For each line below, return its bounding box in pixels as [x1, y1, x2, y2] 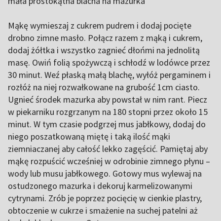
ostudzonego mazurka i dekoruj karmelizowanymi [8, 180, 192, 191]
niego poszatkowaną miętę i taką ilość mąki [8, 131, 170, 142]
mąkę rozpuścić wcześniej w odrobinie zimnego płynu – [8, 155, 210, 167]
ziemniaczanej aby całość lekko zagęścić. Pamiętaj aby [8, 143, 208, 154]
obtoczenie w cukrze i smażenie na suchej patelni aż [8, 205, 198, 216]
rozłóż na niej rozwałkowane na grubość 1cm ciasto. [8, 81, 200, 93]
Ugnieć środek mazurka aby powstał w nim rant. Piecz [8, 94, 207, 105]
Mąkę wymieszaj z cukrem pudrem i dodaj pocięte [8, 20, 191, 31]
